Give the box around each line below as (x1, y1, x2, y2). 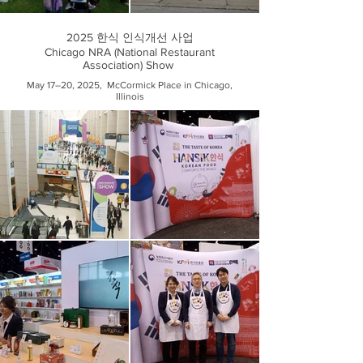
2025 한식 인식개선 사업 (66, 31, 194, 44)
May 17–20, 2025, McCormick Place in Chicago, (27, 79, 233, 91)
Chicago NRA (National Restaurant (45, 45, 215, 58)
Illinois (115, 91, 144, 102)
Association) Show (83, 58, 177, 71)
